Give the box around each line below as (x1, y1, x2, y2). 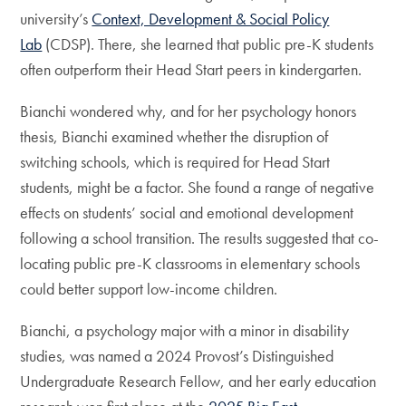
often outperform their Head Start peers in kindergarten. (20, 59, 366, 80)
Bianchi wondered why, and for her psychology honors (20, 101, 357, 121)
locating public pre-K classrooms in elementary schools (20, 253, 361, 274)
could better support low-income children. (20, 278, 278, 299)
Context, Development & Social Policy (92, 8, 330, 29)
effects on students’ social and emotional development (20, 202, 354, 223)
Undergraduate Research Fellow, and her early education (20, 371, 377, 391)
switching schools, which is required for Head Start (20, 151, 331, 172)
